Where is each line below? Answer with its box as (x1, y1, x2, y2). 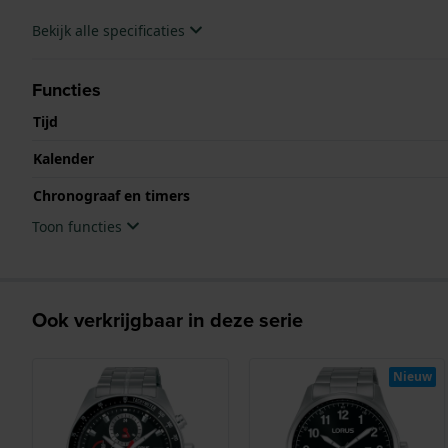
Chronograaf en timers (33, 185, 190, 205)
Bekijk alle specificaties (32, 20, 189, 40)
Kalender (33, 148, 94, 168)
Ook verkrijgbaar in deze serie (32, 304, 303, 335)
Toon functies (32, 216, 126, 236)
